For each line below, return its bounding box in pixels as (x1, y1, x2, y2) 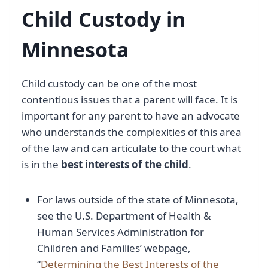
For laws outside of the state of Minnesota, (36, 193, 239, 207)
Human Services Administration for (36, 225, 204, 239)
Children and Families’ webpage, (36, 241, 191, 255)
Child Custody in (22, 5, 185, 33)
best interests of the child (61, 157, 188, 172)
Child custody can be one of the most (22, 77, 197, 91)
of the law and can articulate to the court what (22, 141, 241, 156)
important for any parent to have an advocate (22, 109, 240, 123)
